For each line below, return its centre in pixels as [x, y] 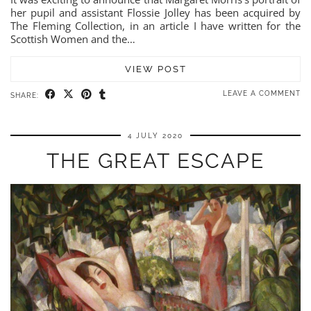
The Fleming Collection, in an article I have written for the [155, 25]
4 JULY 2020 [155, 135]
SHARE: [26, 95]
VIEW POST [155, 69]
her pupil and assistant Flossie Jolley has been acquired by [155, 12]
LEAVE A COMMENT [262, 93]
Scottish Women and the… [73, 39]
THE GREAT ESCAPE [155, 160]
